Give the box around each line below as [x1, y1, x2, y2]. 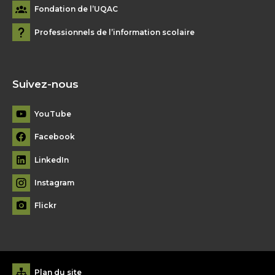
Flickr [34, 201, 56, 211]
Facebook [34, 132, 75, 142]
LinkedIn [34, 155, 69, 165]
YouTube [34, 109, 71, 118]
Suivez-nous [12, 78, 79, 91]
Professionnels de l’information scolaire [34, 27, 195, 37]
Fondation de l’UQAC [34, 4, 118, 14]
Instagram [34, 178, 74, 188]
